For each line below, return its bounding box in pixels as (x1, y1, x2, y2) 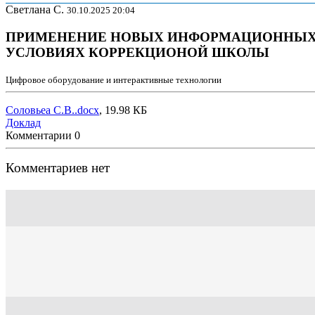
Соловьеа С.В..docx (6, 104, 99, 117)
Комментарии (6, 129, 72, 142)
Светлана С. (6, 4, 64, 15)
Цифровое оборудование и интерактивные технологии (6, 75, 221, 86)
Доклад (6, 117, 41, 129)
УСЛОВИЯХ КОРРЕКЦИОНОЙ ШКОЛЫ (6, 44, 269, 60)
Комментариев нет (6, 160, 110, 176)
